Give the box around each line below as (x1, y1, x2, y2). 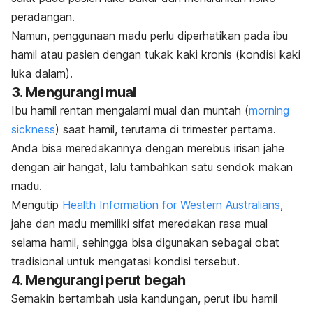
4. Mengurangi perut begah (11, 271, 186, 289)
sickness (11, 122, 55, 136)
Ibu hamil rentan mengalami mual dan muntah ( (11, 103, 249, 117)
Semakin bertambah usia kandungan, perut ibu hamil (11, 291, 277, 305)
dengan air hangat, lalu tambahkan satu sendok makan (11, 159, 293, 174)
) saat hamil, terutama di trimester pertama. (55, 122, 276, 136)
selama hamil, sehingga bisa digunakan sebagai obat (11, 235, 279, 249)
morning (249, 103, 289, 117)
